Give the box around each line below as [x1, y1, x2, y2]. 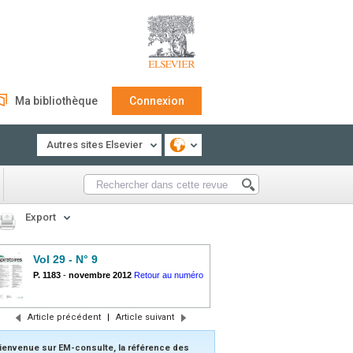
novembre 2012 [69, 270, 132, 280]
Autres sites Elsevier [46, 139, 143, 150]
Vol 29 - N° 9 [33, 253, 98, 266]
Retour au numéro [134, 270, 203, 280]
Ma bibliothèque [15, 95, 98, 107]
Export [25, 211, 56, 223]
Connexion [129, 95, 184, 107]
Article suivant [115, 312, 174, 322]
